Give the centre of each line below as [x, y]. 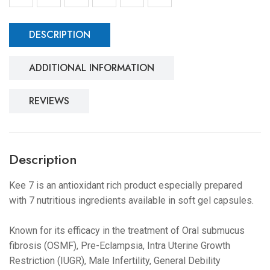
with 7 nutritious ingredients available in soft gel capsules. [131, 200]
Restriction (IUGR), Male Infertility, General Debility [115, 261]
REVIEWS [49, 101]
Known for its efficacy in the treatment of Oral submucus [127, 231]
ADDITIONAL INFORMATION [92, 68]
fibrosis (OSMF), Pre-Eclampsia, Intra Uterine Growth [120, 246]
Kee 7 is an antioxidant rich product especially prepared [126, 185]
